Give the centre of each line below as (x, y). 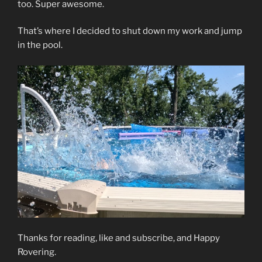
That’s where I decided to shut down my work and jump (130, 31)
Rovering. (37, 252)
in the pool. (40, 45)
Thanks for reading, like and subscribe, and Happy (119, 238)
